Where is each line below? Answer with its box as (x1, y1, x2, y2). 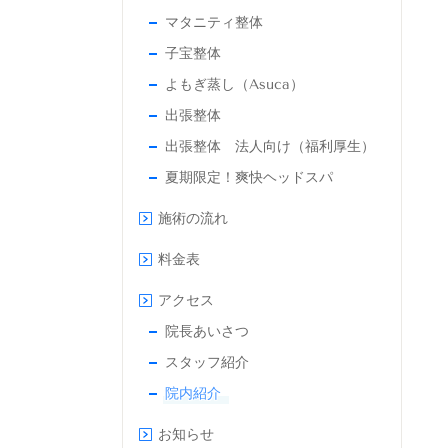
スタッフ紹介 (165, 353, 249, 371)
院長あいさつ (165, 322, 249, 340)
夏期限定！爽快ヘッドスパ (165, 168, 333, 186)
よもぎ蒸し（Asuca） (165, 75, 304, 93)
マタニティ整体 (165, 13, 263, 31)
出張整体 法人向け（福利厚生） (165, 137, 375, 155)
